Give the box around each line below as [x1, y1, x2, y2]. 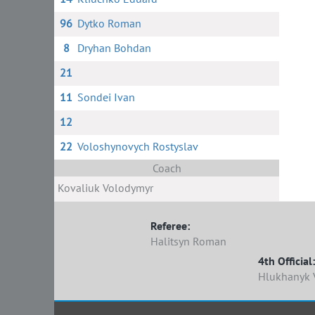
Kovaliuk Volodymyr [58, 181, 153, 195]
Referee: [150, 219, 191, 233]
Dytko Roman [77, 16, 141, 30]
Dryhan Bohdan [77, 41, 151, 55]
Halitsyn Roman [150, 234, 227, 248]
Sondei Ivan [77, 90, 135, 104]
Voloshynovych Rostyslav [77, 139, 198, 153]
